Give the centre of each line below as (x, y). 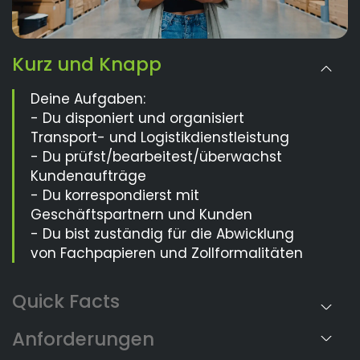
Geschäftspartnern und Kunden (141, 215)
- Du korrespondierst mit (115, 196)
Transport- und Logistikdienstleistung (160, 138)
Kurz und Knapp (87, 65)
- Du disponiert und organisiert (137, 119)
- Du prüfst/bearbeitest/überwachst (156, 157)
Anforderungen (83, 340)
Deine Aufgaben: (88, 99)
